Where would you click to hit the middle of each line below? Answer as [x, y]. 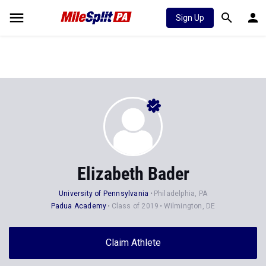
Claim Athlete [133, 243]
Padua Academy [79, 206]
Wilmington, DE [189, 206]
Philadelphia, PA [180, 194]
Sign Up [190, 18]
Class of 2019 [135, 206]
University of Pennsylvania [104, 194]
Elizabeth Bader [133, 174]
